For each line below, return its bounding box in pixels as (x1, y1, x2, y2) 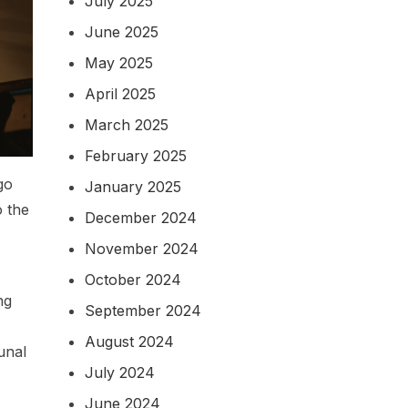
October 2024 (85, 270, 181, 289)
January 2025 (85, 177, 181, 196)
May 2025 (85, 53, 153, 72)
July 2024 (85, 362, 155, 382)
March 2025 (85, 115, 168, 134)
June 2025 (85, 22, 158, 41)
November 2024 (85, 239, 199, 258)
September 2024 (85, 301, 201, 320)
